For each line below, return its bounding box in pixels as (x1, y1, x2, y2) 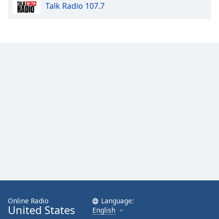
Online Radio (8, 196, 48, 205)
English (92, 205, 115, 215)
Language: (101, 196, 134, 205)
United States (8, 202, 75, 217)
